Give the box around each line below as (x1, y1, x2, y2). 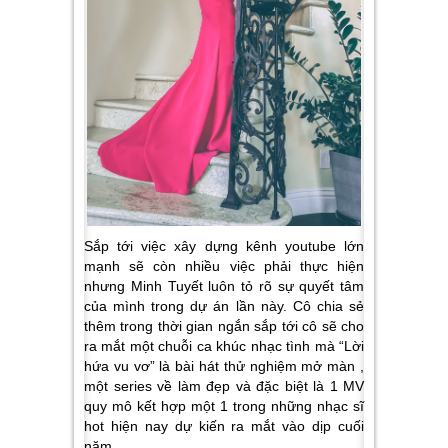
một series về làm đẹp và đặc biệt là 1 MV (84, 377, 364, 394)
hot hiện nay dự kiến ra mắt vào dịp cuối (84, 417, 364, 434)
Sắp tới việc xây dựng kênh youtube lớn (84, 237, 364, 254)
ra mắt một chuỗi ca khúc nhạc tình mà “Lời (84, 337, 364, 354)
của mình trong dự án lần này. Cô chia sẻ (84, 297, 364, 314)
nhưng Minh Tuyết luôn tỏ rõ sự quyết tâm (84, 277, 364, 294)
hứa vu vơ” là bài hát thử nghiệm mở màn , (84, 357, 364, 374)
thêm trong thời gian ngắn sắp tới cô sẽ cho (84, 317, 364, 334)
